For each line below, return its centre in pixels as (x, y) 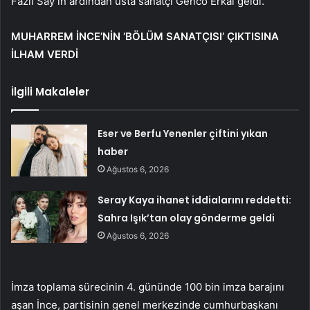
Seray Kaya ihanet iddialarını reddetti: (195, 200)
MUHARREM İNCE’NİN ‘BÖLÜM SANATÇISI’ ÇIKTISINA (145, 36)
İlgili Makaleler (50, 91)
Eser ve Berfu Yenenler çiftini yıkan (183, 133)
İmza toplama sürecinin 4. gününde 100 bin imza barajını (148, 286)
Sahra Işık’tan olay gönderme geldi (186, 218)
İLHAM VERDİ (45, 54)
